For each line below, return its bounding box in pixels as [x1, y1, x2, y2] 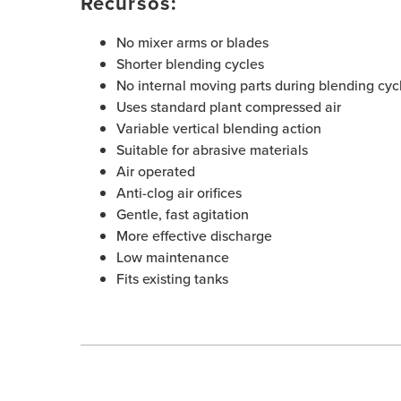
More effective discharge [116, 226, 272, 246]
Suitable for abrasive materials [116, 140, 308, 160]
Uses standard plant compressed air [116, 97, 341, 117]
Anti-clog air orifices [116, 183, 242, 203]
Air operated [116, 161, 195, 182]
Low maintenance [116, 247, 229, 268]
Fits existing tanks [116, 269, 228, 289]
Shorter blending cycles [116, 54, 264, 74]
